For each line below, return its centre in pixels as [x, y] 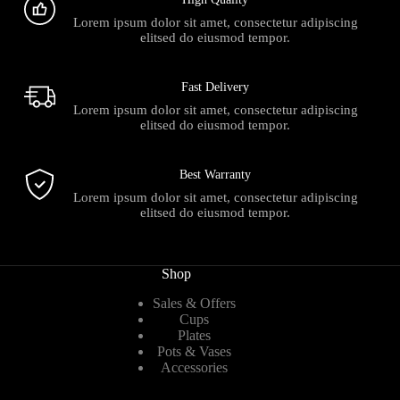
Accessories [194, 367]
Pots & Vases [194, 351]
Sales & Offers [194, 303]
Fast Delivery [216, 87]
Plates [194, 335]
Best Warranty [216, 174]
